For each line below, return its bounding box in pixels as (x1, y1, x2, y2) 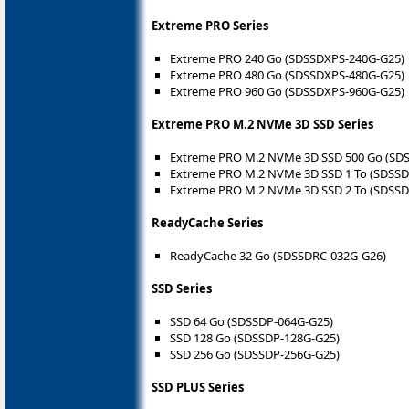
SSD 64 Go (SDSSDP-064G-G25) (170, 312, 333, 330)
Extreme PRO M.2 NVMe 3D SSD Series (152, 115, 373, 132)
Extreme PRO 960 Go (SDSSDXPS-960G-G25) (170, 82, 404, 100)
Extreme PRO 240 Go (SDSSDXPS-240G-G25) (170, 49, 404, 67)
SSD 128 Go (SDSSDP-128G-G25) (170, 329, 340, 346)
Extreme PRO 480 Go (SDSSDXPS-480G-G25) (170, 66, 404, 83)
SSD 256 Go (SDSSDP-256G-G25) (170, 345, 340, 362)
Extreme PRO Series (152, 16, 268, 34)
